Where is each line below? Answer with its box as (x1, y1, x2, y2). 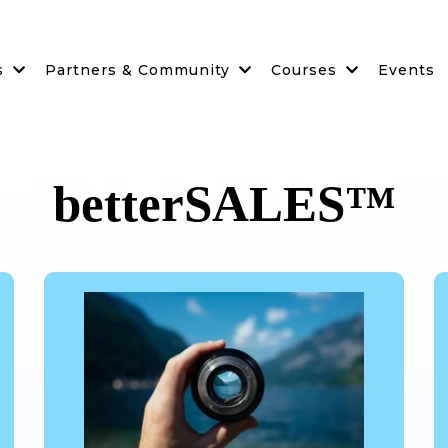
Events (378, 61, 435, 79)
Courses (271, 61, 342, 79)
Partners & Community (45, 61, 235, 79)
